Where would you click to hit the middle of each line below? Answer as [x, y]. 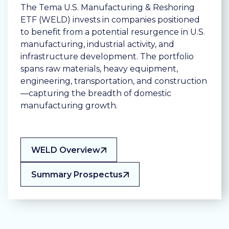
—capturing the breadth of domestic [96, 94]
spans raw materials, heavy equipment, [99, 69]
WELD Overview [66, 150]
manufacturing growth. [69, 106]
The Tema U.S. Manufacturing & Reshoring [108, 8]
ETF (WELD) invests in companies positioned [110, 20]
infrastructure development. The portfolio [107, 57]
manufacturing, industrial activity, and [97, 44]
